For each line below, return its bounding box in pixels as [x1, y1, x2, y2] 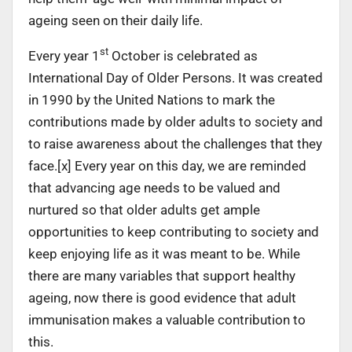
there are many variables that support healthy [28, 267, 295, 284]
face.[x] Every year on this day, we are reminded [28, 157, 306, 174]
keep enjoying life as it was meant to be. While [28, 245, 300, 262]
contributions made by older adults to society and [28, 113, 323, 130]
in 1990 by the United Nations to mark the [28, 91, 275, 108]
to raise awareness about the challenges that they [28, 135, 322, 152]
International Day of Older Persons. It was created [28, 69, 323, 86]
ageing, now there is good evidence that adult [28, 289, 296, 306]
